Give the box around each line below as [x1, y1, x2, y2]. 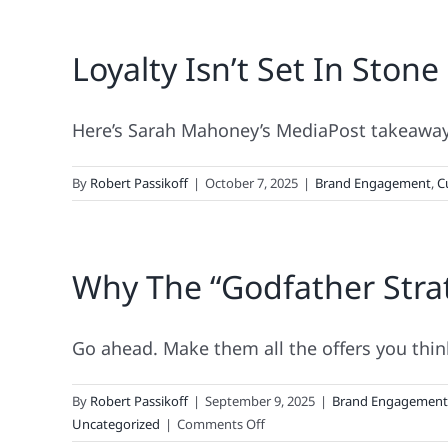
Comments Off [177, 415, 265, 433]
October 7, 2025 [205, 174, 298, 192]
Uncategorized [72, 415, 160, 433]
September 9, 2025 [205, 392, 315, 410]
